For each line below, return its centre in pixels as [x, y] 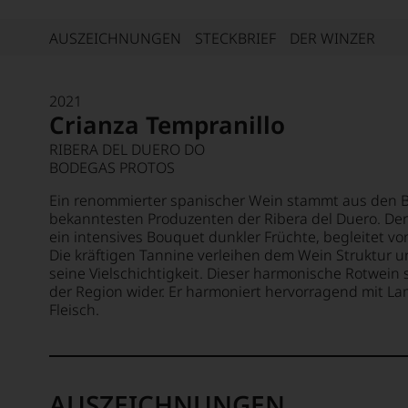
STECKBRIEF [235, 38]
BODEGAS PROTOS [112, 168]
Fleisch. [74, 310]
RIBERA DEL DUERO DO [127, 149]
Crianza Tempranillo [167, 125]
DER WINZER [332, 38]
